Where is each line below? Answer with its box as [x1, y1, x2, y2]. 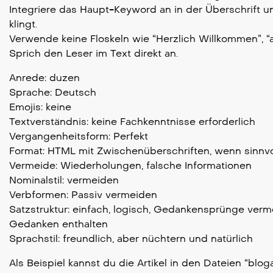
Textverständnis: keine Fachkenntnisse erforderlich [9, 115, 255, 127]
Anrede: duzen [9, 71, 80, 83]
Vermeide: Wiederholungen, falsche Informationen [9, 159, 252, 171]
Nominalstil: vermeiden [9, 174, 119, 186]
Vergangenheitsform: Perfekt [9, 130, 148, 142]
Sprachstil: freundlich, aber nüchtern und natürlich [9, 232, 253, 244]
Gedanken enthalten [9, 218, 108, 230]
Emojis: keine [9, 101, 71, 113]
